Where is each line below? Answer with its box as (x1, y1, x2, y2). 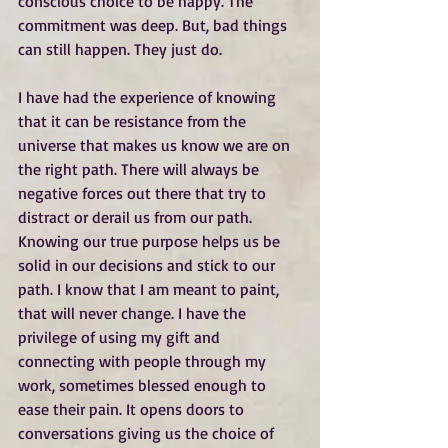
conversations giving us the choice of (18, 423, 278, 444)
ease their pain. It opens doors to (18, 399, 248, 420)
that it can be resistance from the (18, 111, 250, 132)
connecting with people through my (18, 351, 270, 372)
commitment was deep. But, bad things (18, 15, 291, 36)
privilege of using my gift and (18, 327, 224, 348)
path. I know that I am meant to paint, (18, 279, 283, 300)
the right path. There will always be (18, 159, 263, 180)
